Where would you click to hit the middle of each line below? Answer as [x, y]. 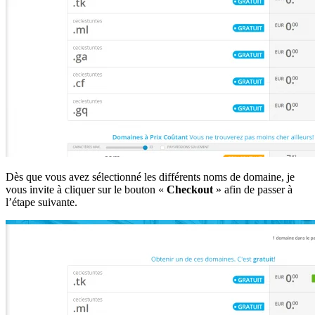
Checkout [190, 189]
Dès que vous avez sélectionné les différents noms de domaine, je [150, 176]
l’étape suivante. [41, 202]
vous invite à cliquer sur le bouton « [86, 189]
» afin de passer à [253, 189]
